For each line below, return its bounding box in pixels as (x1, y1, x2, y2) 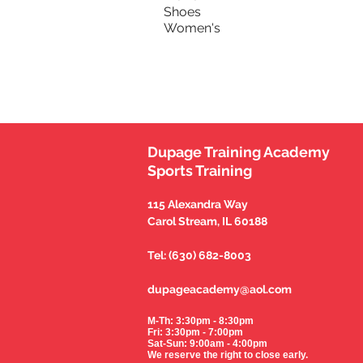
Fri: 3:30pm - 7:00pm (147, 327, 243, 338)
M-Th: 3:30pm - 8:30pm (147, 315, 256, 327)
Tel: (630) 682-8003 (147, 249, 251, 262)
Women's (164, 20, 220, 36)
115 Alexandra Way (147, 198, 248, 211)
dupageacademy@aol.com (147, 283, 292, 296)
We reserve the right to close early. (147, 349, 308, 361)
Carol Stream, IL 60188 (147, 215, 267, 228)
